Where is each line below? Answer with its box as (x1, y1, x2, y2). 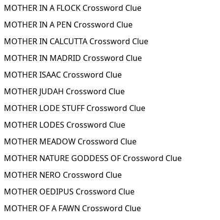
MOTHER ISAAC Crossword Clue (4, 69, 122, 80)
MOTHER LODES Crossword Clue (4, 119, 125, 130)
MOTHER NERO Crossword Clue (4, 169, 122, 180)
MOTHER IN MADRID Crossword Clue (4, 53, 142, 63)
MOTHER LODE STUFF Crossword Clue (4, 103, 145, 113)
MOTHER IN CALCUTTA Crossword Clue (4, 36, 148, 47)
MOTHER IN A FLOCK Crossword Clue (4, 2, 141, 13)
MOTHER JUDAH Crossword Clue (4, 86, 125, 97)
